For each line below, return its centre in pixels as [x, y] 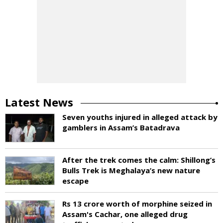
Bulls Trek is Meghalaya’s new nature [131, 170]
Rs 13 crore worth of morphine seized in [137, 203]
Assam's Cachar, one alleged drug [125, 214]
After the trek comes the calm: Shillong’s [139, 160]
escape [75, 180]
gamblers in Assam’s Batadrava [121, 127]
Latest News [39, 102]
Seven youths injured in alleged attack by [140, 117]
